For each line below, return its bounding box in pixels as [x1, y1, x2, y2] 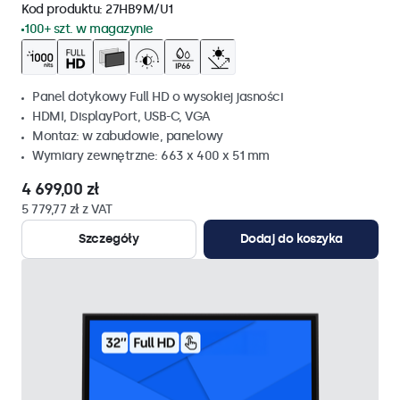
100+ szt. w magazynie [24, 21, 154, 37]
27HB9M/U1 [105, 2, 173, 17]
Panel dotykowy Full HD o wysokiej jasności [32, 89, 283, 104]
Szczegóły [79, 231, 139, 246]
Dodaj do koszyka [239, 231, 343, 246]
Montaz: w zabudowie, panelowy [32, 129, 223, 144]
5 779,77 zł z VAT [21, 202, 112, 217]
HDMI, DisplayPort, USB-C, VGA [32, 109, 211, 124]
